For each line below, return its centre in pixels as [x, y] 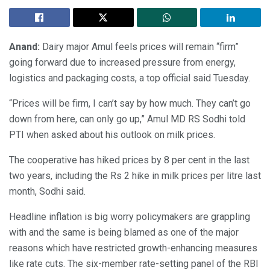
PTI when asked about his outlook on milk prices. [112, 135]
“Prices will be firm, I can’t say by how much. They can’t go [130, 104]
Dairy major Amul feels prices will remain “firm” [139, 47]
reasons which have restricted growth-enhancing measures [133, 248]
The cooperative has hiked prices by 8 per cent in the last [129, 160]
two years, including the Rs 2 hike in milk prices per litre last [135, 176]
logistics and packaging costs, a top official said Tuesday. [130, 78]
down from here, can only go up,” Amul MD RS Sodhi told [127, 119]
